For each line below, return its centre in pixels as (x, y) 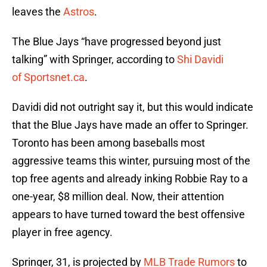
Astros (79, 12)
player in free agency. (62, 232)
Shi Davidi (200, 60)
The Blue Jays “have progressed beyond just (117, 42)
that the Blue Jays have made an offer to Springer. (130, 125)
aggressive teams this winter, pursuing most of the (131, 161)
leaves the (38, 12)
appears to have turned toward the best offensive (128, 215)
